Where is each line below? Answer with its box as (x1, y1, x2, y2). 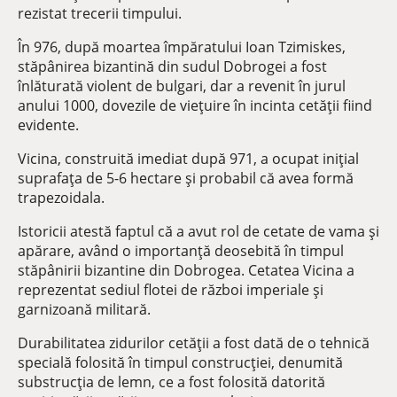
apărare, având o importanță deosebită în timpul (18, 241, 344, 261)
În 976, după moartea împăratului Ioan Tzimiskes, (18, 37, 346, 57)
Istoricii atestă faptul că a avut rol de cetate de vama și (18, 222, 379, 241)
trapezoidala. (18, 188, 105, 207)
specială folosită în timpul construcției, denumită (18, 353, 343, 372)
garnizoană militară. (18, 300, 151, 319)
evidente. (18, 115, 79, 135)
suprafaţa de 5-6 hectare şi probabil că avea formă (18, 168, 354, 188)
